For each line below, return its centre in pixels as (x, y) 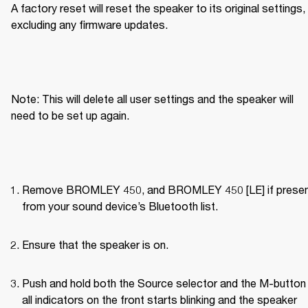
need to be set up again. (70, 115)
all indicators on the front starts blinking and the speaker (159, 299)
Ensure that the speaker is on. (95, 244)
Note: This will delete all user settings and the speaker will (152, 98)
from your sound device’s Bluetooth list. (120, 206)
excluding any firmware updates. (89, 24)
